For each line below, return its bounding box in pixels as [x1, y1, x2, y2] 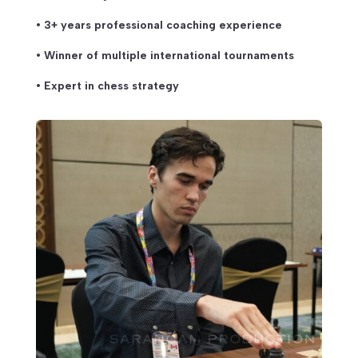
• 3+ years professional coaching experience [35, 18, 282, 32]
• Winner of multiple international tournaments [35, 48, 294, 62]
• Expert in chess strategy [35, 78, 179, 93]
